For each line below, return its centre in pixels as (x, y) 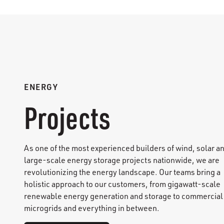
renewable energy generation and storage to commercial (123, 196)
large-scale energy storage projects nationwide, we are (122, 160)
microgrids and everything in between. (93, 208)
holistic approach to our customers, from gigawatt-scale (122, 184)
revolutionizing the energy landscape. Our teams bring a (122, 172)
